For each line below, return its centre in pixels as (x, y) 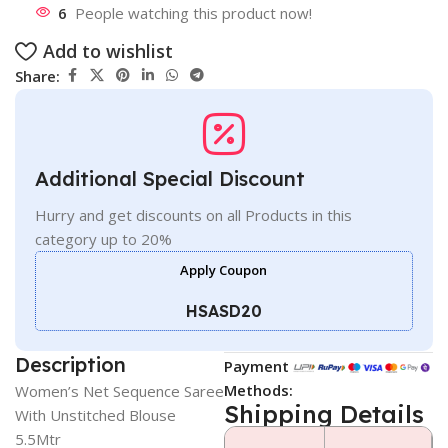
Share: (37, 75)
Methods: (258, 390)
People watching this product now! (193, 13)
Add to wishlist (107, 51)
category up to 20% (103, 239)
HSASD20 (223, 311)
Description (70, 365)
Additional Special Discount (170, 179)
